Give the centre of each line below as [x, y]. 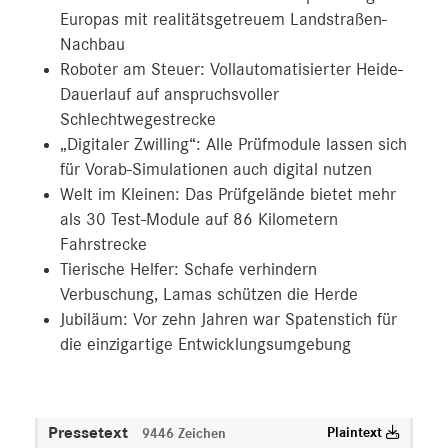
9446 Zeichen [184, 433]
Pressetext [90, 432]
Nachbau [92, 44]
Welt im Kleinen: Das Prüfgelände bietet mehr [228, 194]
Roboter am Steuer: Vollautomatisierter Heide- [231, 69]
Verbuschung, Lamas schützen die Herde [209, 294]
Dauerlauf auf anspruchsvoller [169, 94]
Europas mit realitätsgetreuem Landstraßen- [223, 19]
